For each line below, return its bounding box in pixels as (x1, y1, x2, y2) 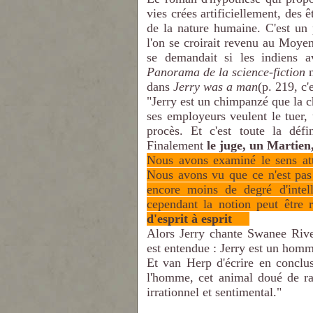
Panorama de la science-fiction (147, 65, 306, 79)
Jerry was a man (173, 80, 258, 94)
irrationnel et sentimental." (147, 285, 282, 299)
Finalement (147, 138, 207, 152)
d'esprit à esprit (147, 212, 232, 226)
